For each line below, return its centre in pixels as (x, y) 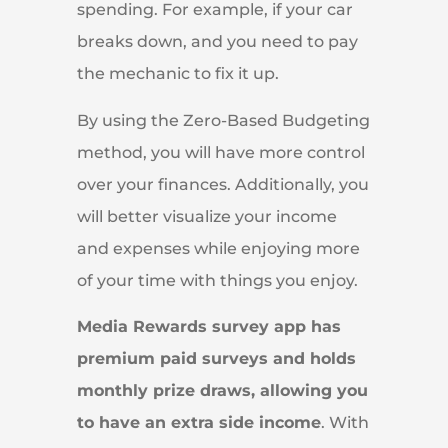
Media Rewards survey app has (208, 326)
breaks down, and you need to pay (217, 42)
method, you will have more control (220, 152)
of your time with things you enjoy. (217, 280)
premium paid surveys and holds (216, 358)
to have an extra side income (198, 422)
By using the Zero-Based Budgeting (223, 120)
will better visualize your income (206, 216)
